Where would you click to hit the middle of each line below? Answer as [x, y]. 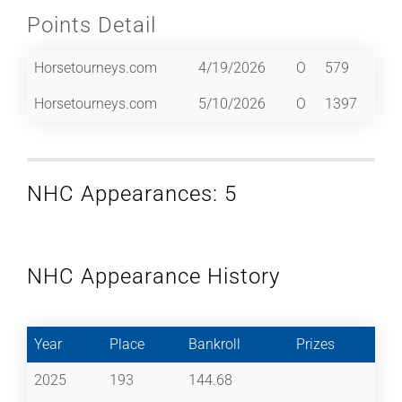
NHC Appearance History [153, 276]
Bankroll [214, 344]
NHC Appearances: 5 [132, 193]
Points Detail [92, 25]
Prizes [315, 344]
